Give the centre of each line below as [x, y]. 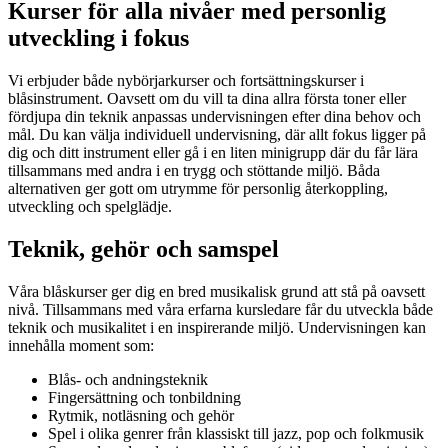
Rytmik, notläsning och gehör [141, 415]
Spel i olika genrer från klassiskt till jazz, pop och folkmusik [236, 433]
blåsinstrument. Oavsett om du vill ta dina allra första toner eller [207, 99]
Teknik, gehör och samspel [143, 249]
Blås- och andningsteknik [128, 379]
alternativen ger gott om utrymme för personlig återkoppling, [198, 189]
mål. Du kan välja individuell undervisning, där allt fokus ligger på [217, 135]
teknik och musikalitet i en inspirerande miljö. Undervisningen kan [217, 327]
